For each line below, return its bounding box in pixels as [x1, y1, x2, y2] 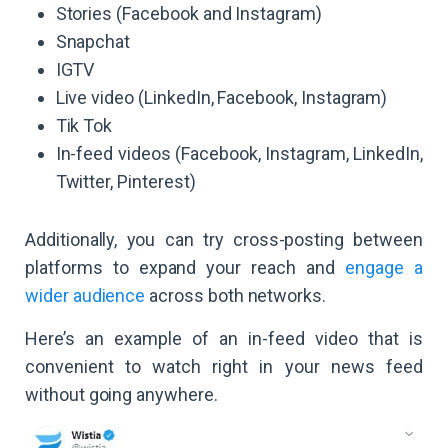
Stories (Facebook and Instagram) [55, 2, 322, 24]
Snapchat [55, 30, 131, 52]
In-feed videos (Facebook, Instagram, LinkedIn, [55, 142, 423, 164]
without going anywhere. [25, 383, 218, 405]
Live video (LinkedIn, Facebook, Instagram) [55, 86, 388, 108]
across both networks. [145, 284, 327, 306]
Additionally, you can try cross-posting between [25, 228, 423, 250]
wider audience [25, 284, 146, 306]
